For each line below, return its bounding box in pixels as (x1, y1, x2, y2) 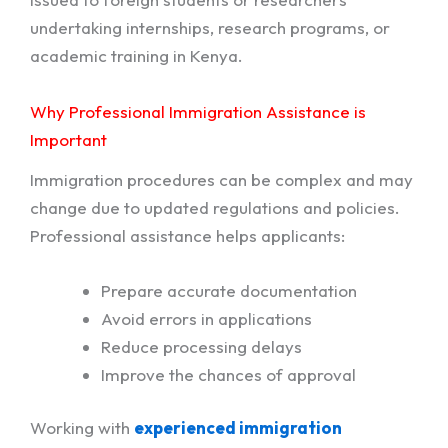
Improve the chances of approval (101, 363, 356, 385)
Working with (30, 417, 134, 439)
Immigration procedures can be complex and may (30, 168, 413, 190)
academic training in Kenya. (30, 45, 243, 67)
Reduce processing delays (101, 335, 302, 357)
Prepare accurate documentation (101, 279, 357, 301)
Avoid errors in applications (101, 307, 312, 329)
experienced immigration (134, 417, 342, 439)
